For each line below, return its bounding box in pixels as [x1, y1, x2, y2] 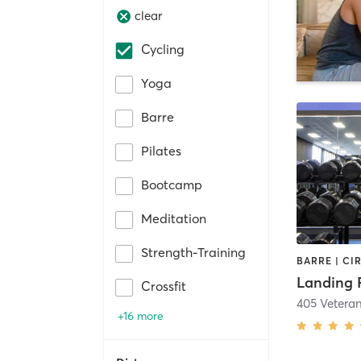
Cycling [141, 40, 185, 57]
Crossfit [141, 277, 186, 294]
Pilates [141, 142, 181, 159]
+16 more [118, 308, 164, 323]
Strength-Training [141, 243, 246, 260]
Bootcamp [141, 176, 202, 193]
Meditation [141, 210, 206, 226]
